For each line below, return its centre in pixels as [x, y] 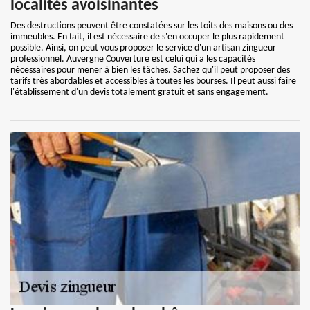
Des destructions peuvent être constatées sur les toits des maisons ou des [152, 26]
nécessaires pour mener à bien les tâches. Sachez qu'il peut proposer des [150, 70]
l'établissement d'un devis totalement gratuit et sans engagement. [139, 92]
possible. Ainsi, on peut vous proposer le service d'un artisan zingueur [143, 48]
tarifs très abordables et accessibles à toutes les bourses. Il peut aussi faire [153, 81]
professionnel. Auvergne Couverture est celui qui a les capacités [133, 59]
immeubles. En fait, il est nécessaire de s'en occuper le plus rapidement [147, 37]
